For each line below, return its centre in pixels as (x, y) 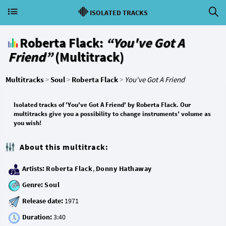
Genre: (33, 185)
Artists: (33, 169)
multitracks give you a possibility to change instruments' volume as (112, 114)
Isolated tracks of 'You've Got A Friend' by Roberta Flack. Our (102, 105)
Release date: (43, 201)
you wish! (27, 123)
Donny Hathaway (124, 169)
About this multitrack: (64, 147)
